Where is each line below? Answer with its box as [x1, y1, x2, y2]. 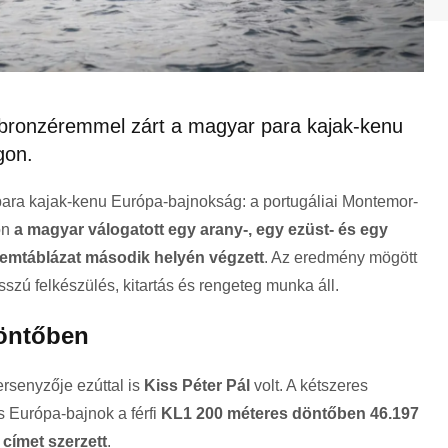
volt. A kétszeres [250, 377, 368, 395]
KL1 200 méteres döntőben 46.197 [161, 405, 419, 423]
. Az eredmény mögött [264, 249, 417, 267]
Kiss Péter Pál [144, 377, 250, 395]
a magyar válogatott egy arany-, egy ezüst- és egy [14, 221, 388, 239]
